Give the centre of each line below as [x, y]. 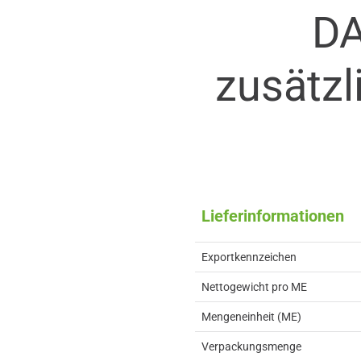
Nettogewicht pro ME [254, 287]
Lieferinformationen [273, 216]
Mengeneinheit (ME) [251, 317]
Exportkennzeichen [249, 257]
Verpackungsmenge [251, 346]
